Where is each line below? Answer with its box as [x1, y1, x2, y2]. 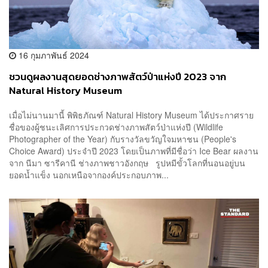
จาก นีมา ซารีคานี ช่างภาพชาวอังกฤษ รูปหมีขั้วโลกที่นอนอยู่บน [9, 157, 245, 169]
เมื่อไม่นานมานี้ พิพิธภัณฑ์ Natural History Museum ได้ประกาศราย [9, 109, 254, 121]
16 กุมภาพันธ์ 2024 [16, 48, 89, 61]
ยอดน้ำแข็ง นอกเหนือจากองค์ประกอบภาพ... [9, 169, 169, 181]
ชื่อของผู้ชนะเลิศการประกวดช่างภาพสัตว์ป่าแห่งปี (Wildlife [9, 121, 223, 133]
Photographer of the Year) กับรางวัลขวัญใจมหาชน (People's [9, 133, 236, 145]
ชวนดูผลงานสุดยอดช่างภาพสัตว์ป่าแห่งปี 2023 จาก [9, 69, 226, 84]
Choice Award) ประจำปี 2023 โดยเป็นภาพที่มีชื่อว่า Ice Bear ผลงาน [9, 145, 258, 157]
